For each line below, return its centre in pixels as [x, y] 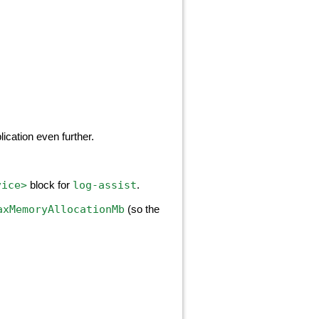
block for [50, 185]
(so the [142, 209]
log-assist [105, 185]
